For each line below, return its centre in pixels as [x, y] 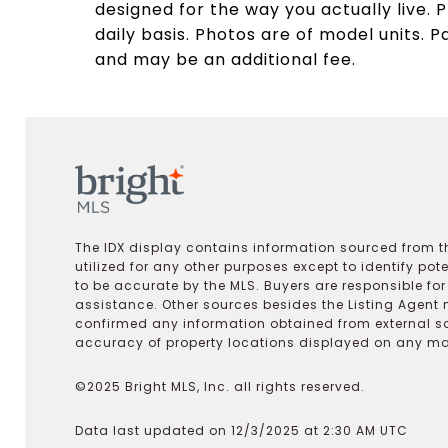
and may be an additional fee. [225, 59]
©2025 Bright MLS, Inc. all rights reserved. [220, 386]
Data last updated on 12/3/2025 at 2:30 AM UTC [241, 430]
